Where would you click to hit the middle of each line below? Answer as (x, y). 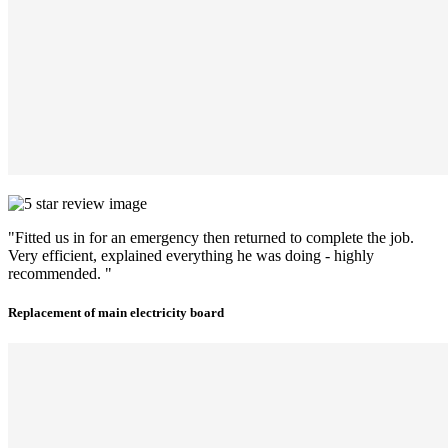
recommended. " (60, 273)
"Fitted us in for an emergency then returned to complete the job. (211, 237)
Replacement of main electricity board (116, 312)
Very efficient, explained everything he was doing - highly (191, 255)
